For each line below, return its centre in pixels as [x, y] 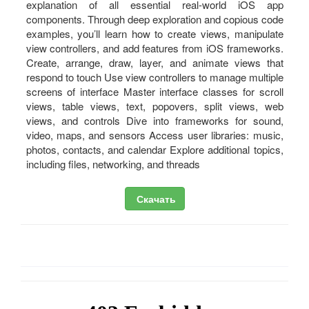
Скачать [154, 198]
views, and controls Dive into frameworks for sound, [154, 121]
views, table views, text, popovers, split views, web [154, 106]
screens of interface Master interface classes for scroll [154, 92]
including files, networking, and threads [113, 164]
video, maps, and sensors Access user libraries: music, [154, 135]
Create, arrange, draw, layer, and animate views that [154, 63]
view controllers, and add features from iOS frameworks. [154, 48]
